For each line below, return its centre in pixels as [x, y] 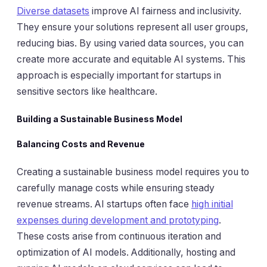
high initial [212, 204]
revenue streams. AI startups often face [104, 204]
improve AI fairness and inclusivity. [165, 11]
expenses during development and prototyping [118, 220]
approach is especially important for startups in [119, 75]
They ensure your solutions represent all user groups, [133, 27]
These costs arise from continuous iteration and [119, 236]
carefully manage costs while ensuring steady [116, 188]
